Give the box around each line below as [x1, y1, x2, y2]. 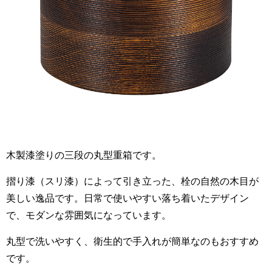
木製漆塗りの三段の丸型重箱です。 [6, 149, 161, 160]
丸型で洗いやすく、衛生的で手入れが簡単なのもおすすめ [6, 236, 259, 246]
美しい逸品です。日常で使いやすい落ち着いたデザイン [6, 192, 249, 203]
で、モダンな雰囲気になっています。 [6, 209, 171, 220]
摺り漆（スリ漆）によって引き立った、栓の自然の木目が [6, 175, 259, 186]
